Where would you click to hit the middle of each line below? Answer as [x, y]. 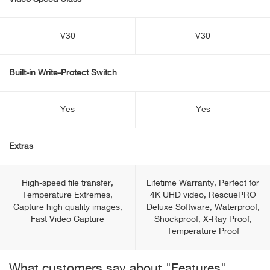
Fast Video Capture [67, 219]
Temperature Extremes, [67, 195]
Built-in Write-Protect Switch [63, 73]
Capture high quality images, [67, 207]
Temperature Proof [203, 231]
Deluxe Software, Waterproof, [203, 207]
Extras [21, 146]
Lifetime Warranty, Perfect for [203, 183]
